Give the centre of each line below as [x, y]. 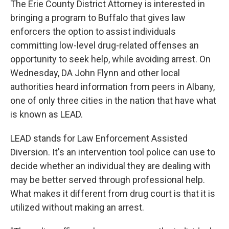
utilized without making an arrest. [77, 208]
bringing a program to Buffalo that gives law [98, 18]
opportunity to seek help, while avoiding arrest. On [110, 59]
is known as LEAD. [47, 114]
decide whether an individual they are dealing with [110, 166]
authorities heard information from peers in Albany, [112, 87]
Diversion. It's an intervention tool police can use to [113, 152]
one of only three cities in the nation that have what [113, 101]
